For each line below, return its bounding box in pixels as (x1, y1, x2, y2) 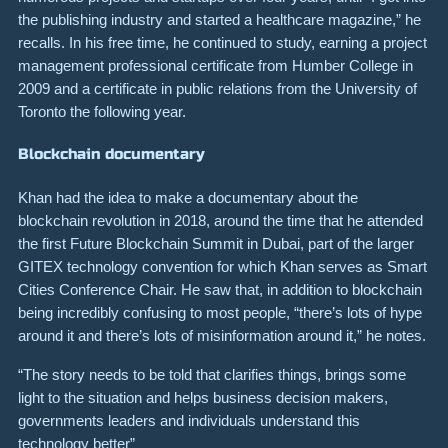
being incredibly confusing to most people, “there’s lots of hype (18, 304, 422, 322)
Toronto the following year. (18, 102, 186, 120)
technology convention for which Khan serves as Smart (63, 258, 427, 276)
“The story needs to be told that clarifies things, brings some (18, 365, 406, 383)
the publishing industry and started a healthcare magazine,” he (18, 10, 421, 28)
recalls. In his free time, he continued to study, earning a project (18, 33, 427, 51)
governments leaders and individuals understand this (18, 411, 360, 429)
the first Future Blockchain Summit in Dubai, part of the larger (18, 235, 414, 253)
